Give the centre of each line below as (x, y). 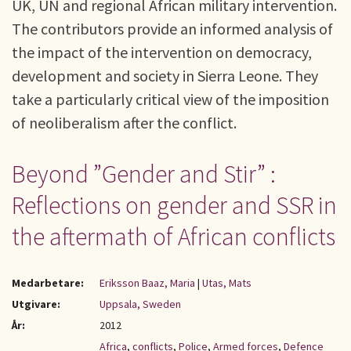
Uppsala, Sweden (140, 304)
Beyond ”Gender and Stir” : (144, 174)
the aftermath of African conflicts (174, 237)
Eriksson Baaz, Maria (147, 283)
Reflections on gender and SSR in (174, 205)
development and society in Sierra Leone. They (165, 76)
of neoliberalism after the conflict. (124, 123)
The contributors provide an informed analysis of (172, 29)
